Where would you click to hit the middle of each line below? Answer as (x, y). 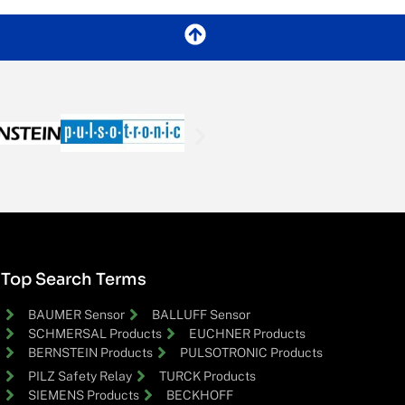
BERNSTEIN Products (90, 352)
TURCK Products (207, 376)
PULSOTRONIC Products (251, 352)
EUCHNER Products (247, 333)
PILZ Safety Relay (80, 376)
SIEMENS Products (84, 395)
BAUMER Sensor (76, 314)
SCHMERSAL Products (95, 333)
